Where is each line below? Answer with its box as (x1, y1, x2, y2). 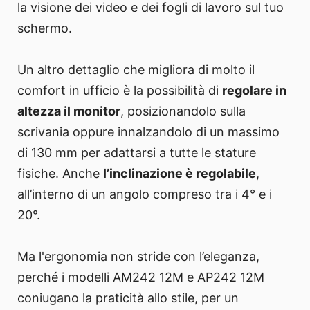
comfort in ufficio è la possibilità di (17, 83, 222, 98)
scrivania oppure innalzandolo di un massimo (17, 125, 280, 140)
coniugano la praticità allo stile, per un (17, 291, 239, 306)
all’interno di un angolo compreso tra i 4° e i (17, 187, 272, 202)
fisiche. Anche (17, 166, 103, 181)
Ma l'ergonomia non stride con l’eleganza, (17, 249, 259, 264)
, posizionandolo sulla (120, 104, 246, 119)
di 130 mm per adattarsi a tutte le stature (17, 145, 256, 161)
